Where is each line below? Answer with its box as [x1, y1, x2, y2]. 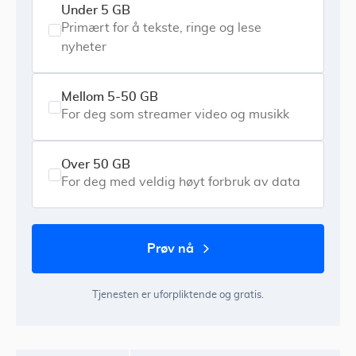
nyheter [61, 41, 106, 54]
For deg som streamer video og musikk [61, 108, 289, 122]
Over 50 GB [61, 158, 130, 172]
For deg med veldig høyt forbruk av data [61, 176, 300, 189]
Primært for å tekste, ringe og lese [61, 21, 261, 35]
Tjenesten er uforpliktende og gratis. [92, 290, 264, 301]
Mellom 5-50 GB [61, 91, 158, 104]
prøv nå [155, 241, 194, 257]
